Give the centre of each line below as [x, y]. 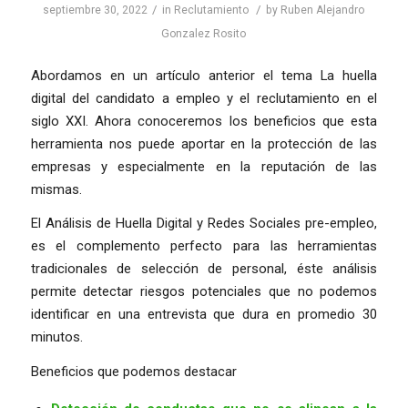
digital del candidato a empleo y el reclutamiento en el [204, 98]
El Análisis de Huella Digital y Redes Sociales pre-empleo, [204, 224]
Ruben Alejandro [323, 10]
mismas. [56, 189]
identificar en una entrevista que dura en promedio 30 [204, 315]
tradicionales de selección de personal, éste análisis [204, 269]
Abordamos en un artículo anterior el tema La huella [204, 75]
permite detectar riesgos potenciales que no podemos [204, 292]
